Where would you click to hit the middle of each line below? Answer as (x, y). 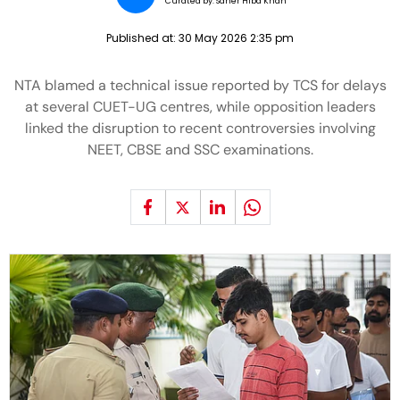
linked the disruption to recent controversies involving (200, 128)
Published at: (142, 38)
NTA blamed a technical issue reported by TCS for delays (200, 85)
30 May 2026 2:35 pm (236, 38)
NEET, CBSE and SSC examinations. (200, 150)
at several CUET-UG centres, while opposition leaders (200, 107)
